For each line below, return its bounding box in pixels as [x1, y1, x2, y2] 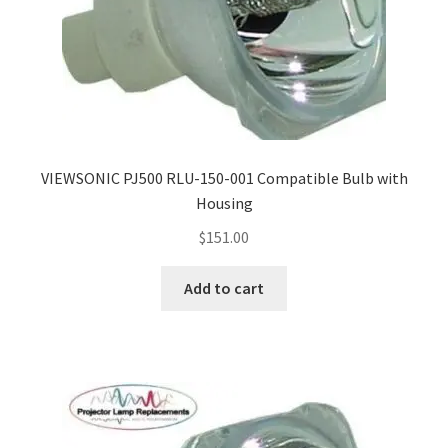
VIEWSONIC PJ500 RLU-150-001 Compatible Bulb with [40, 168, 408, 189]
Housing [195, 193, 253, 214]
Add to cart [184, 277, 264, 298]
